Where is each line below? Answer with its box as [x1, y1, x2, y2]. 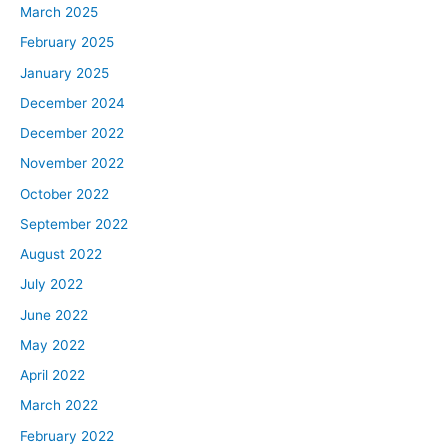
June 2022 [20, 306, 88, 323]
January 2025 [20, 64, 109, 81]
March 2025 [20, 4, 98, 21]
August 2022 [20, 246, 102, 263]
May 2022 [20, 336, 85, 353]
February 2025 [20, 34, 114, 51]
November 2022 [20, 155, 124, 172]
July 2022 [20, 276, 83, 293]
